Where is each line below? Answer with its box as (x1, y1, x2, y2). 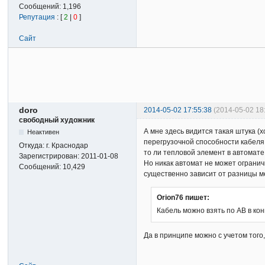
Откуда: (19, 141, 47, 150)
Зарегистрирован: (19, 152, 82, 161)
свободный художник (19, 116, 95, 125)
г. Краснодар (46, 141, 89, 150)
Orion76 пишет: (157, 193, 210, 202)
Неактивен (27, 128, 59, 136)
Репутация (19, 13, 56, 22)
